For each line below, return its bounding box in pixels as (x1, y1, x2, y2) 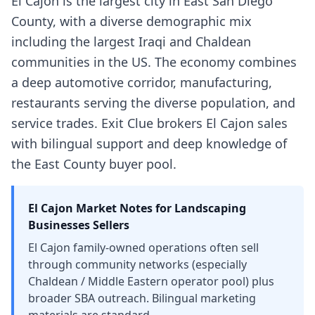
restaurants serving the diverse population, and (11, 94, 295, 111)
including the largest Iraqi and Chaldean (11, 33, 251, 50)
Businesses (28, 217, 90, 233)
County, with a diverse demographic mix (11, 13, 252, 30)
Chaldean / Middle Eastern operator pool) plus (28, 274, 274, 289)
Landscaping (174, 200, 246, 216)
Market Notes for (73, 200, 174, 216)
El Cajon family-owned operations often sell (28, 240, 259, 255)
